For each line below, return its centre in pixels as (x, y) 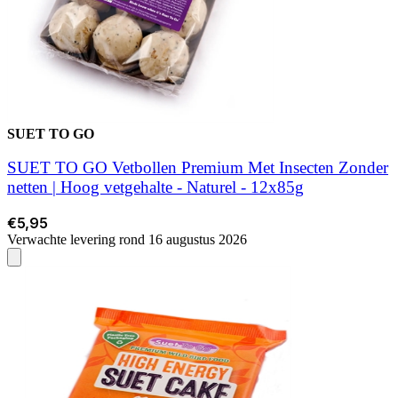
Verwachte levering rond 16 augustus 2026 (127, 240)
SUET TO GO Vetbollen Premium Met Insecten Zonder (198, 168)
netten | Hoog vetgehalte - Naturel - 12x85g (155, 187)
